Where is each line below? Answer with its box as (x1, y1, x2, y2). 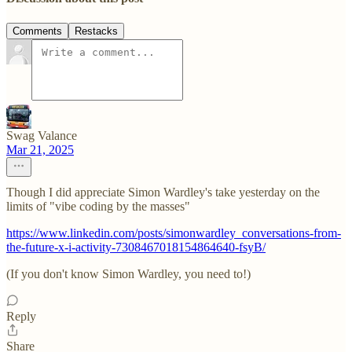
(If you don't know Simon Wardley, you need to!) (6, 266, 251, 280)
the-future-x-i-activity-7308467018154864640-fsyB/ (6, 240, 266, 254)
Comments (13, 24, 62, 37)
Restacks (75, 24, 118, 37)
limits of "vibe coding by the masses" (6, 199, 190, 213)
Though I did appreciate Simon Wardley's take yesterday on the (6, 185, 320, 199)
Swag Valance (6, 128, 77, 142)
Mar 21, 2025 (6, 142, 74, 156)
